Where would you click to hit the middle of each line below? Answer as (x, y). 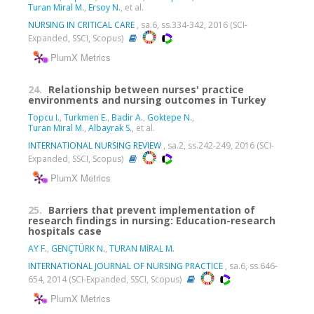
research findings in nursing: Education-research (152, 220)
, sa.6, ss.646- (250, 266)
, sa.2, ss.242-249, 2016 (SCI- (218, 145)
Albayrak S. (110, 128)
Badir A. (127, 117)
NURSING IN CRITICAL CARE (81, 25)
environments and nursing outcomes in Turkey (147, 100)
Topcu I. (44, 117)
